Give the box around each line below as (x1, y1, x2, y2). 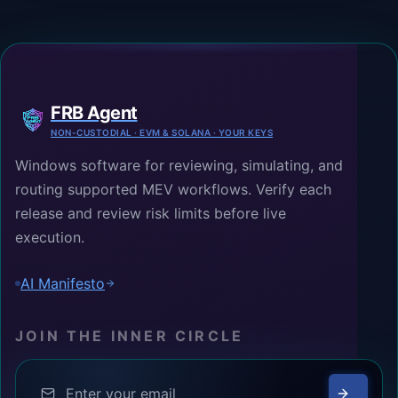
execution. (15, 227, 84, 246)
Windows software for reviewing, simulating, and (15, 155, 343, 174)
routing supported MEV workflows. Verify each (15, 179, 331, 198)
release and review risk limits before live (15, 203, 286, 222)
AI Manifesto (20, 274, 105, 292)
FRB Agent (51, 101, 138, 123)
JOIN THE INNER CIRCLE (15, 326, 244, 345)
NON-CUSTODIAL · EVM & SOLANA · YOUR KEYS (51, 126, 273, 138)
